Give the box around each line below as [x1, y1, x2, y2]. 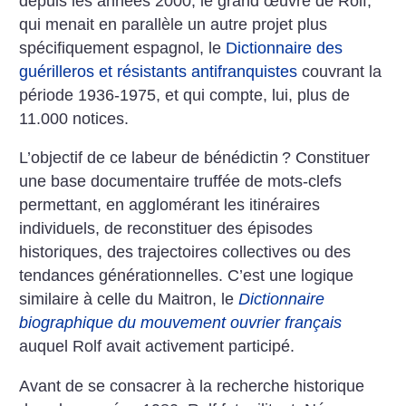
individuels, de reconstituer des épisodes [19, 219, 314, 238]
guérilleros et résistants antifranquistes [19, 62, 298, 81]
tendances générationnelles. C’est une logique [19, 266, 354, 285]
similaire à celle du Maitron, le [19, 290, 239, 309]
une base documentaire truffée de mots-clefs [19, 172, 343, 191]
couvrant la [297, 62, 382, 81]
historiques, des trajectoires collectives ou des [19, 243, 352, 262]
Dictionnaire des [226, 38, 343, 57]
